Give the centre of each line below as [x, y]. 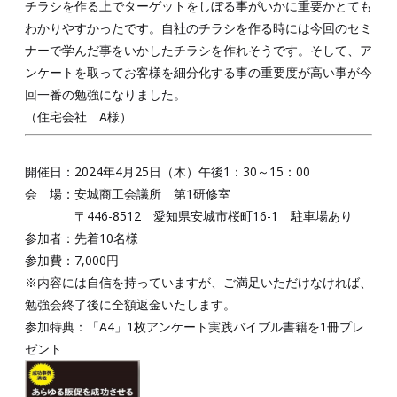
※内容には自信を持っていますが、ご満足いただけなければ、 [198, 282]
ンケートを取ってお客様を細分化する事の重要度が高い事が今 [198, 72]
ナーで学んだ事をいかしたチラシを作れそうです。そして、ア [198, 50]
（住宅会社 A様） [78, 116]
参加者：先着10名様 [82, 237]
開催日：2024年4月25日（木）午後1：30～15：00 [167, 171]
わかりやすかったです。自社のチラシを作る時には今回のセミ [198, 27]
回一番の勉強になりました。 [105, 94]
